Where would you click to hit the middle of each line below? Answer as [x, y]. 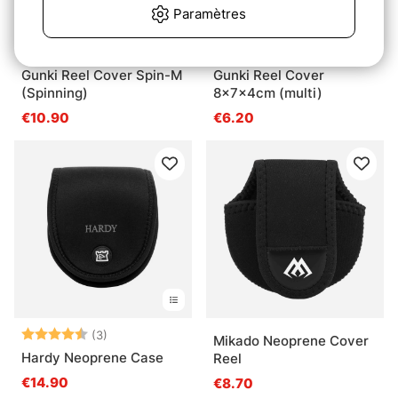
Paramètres [209, 14]
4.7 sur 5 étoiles [158, 334]
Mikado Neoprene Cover [291, 341]
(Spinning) [55, 93]
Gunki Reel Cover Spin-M [102, 76]
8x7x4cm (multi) [268, 93]
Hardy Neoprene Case [92, 358]
